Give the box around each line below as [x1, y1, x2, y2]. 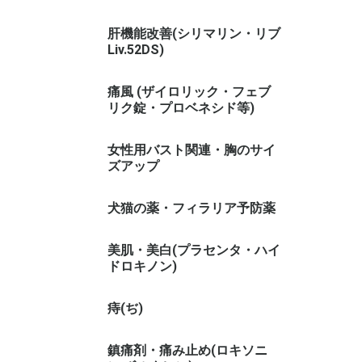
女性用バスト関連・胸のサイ [107, 142, 276, 158]
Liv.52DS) [107, 42, 164, 57]
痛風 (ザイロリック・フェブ [107, 84, 271, 99]
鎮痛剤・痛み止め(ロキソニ [107, 343, 267, 358]
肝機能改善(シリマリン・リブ [107, 26, 280, 41]
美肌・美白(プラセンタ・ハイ [107, 242, 280, 258]
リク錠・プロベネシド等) [107, 100, 255, 116]
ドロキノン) [107, 259, 177, 274]
